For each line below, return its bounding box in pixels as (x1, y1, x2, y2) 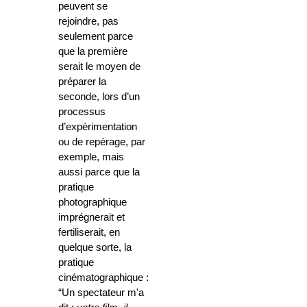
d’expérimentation (58, 121, 137, 133)
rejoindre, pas (58, 16, 119, 27)
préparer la (58, 76, 106, 88)
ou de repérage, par (58, 136, 145, 148)
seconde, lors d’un (58, 91, 140, 103)
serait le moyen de (58, 61, 140, 73)
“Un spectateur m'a (58, 287, 144, 299)
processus (58, 106, 106, 118)
